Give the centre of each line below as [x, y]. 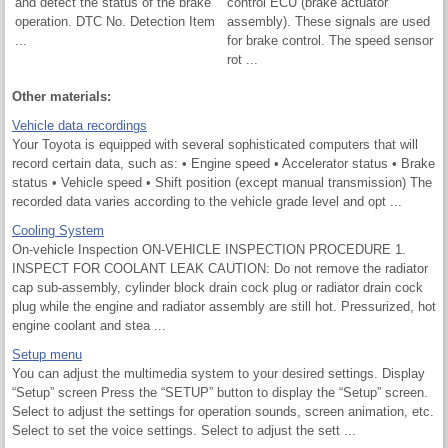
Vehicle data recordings [79, 125]
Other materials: [61, 96]
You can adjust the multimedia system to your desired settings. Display [218, 373]
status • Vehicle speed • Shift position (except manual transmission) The [222, 182]
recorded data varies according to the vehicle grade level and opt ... [207, 201]
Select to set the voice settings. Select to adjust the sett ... [184, 430]
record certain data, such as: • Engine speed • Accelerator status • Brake [223, 163]
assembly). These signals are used [328, 21]
